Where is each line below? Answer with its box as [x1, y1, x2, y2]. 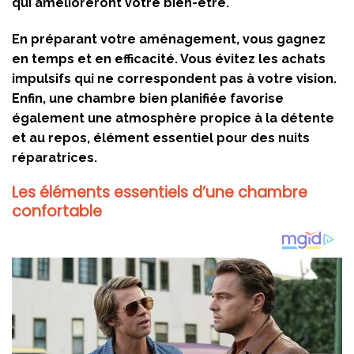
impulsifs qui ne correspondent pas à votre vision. [12, 70, 337, 86]
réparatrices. [12, 149, 97, 165]
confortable [12, 201, 102, 223]
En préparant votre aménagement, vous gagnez [12, 31, 326, 47]
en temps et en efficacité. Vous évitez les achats [12, 51, 326, 66]
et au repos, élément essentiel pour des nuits [12, 130, 310, 145]
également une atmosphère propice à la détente [12, 110, 334, 126]
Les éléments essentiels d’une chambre [12, 182, 307, 204]
